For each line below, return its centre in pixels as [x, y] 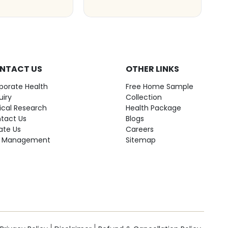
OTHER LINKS [152, 69]
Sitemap [141, 140]
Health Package [153, 108]
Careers [140, 129]
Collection [144, 97]
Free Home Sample [160, 87]
